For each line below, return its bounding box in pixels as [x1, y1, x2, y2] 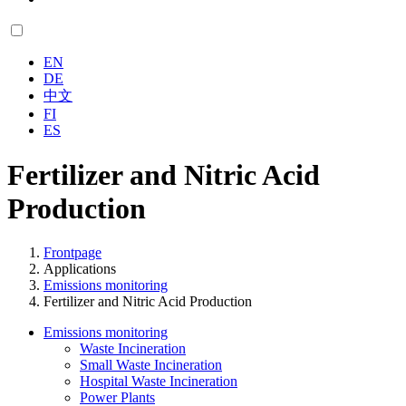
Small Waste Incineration [80, 357, 222, 373]
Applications [43, 261, 116, 277]
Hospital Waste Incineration [80, 373, 237, 390]
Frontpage [43, 245, 101, 261]
